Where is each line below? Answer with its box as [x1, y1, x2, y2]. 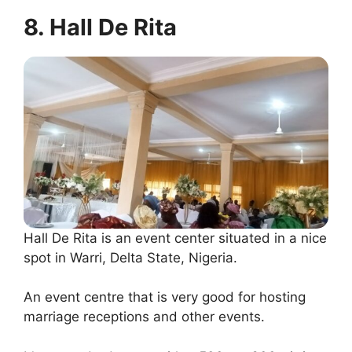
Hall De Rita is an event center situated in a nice [24, 229, 327, 246]
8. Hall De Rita [24, 13, 177, 42]
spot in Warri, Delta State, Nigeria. [24, 249, 237, 266]
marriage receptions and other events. [24, 309, 265, 325]
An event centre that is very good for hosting [24, 289, 306, 306]
